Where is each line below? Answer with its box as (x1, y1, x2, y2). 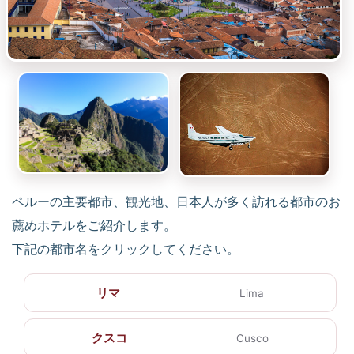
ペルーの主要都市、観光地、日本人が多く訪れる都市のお (12, 194, 341, 210)
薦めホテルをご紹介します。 (12, 217, 176, 234)
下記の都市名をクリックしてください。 (12, 241, 239, 258)
